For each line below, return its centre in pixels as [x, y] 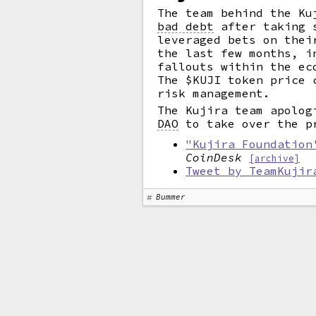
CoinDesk [214, 157]
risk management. [214, 93]
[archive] [275, 158]
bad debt [186, 26]
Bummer [171, 197]
